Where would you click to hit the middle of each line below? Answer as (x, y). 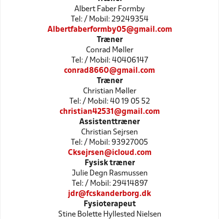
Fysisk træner (109, 163)
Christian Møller (109, 91)
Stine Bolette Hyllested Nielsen (109, 214)
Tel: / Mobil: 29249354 (109, 19)
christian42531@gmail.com (109, 112)
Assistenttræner (109, 122)
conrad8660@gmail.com (109, 71)
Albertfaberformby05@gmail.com (109, 30)
